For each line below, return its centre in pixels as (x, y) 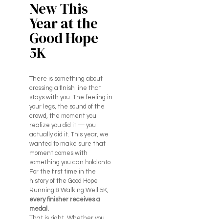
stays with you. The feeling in (71, 98)
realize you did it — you (62, 125)
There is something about (66, 79)
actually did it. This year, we (69, 135)
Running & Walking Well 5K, (69, 190)
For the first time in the (62, 172)
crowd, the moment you (63, 116)
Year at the (63, 24)
